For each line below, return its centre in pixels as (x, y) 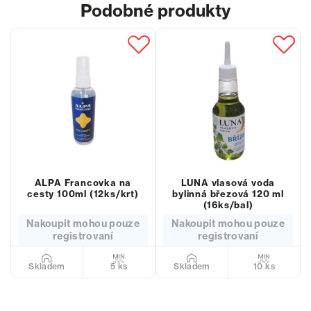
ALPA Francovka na (83, 183)
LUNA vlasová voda (228, 183)
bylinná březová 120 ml (228, 194)
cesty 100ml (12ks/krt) (83, 194)
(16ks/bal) (228, 205)
